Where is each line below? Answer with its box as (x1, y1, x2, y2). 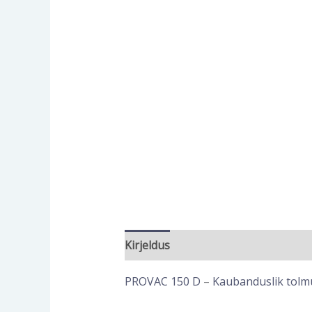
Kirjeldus (124, 237, 170, 253)
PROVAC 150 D (124, 274, 201, 290)
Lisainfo (183, 237, 226, 253)
